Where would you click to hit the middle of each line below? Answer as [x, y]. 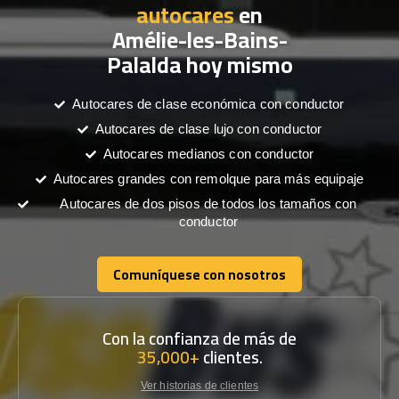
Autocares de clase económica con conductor [208, 104]
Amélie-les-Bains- [199, 40]
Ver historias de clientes [199, 386]
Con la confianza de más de [199, 338]
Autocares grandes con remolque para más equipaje [208, 179]
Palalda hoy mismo [199, 65]
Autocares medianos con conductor [208, 154]
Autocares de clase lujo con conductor [208, 129]
